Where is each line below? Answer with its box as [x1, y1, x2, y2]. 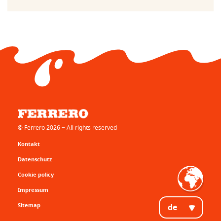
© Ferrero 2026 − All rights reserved [17, 123, 117, 132]
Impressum [17, 185, 48, 193]
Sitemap [17, 201, 40, 209]
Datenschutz [17, 155, 52, 163]
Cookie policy [17, 170, 54, 178]
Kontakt [17, 140, 40, 147]
